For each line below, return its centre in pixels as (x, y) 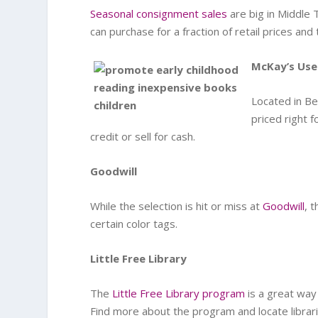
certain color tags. (134, 224)
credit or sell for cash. (143, 136)
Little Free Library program (179, 293)
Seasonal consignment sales (159, 13)
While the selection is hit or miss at (177, 206)
